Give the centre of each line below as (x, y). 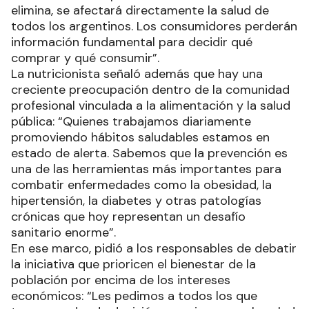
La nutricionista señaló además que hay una (137, 74)
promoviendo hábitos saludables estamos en (140, 137)
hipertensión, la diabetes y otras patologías (136, 201)
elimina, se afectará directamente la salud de (140, 10)
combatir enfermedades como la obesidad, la (141, 185)
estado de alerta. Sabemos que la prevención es (149, 153)
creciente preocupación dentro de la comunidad (150, 90)
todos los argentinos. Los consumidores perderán (154, 26)
